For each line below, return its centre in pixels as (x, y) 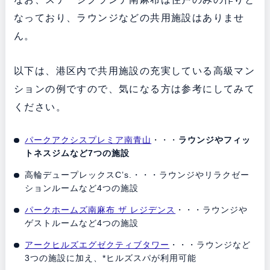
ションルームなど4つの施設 (82, 188)
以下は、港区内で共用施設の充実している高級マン (134, 71)
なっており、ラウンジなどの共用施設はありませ (129, 18)
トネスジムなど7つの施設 (77, 153)
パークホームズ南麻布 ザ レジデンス (100, 210)
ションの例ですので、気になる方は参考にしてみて (134, 89)
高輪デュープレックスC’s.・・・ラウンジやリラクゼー (137, 175)
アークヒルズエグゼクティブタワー (97, 245)
